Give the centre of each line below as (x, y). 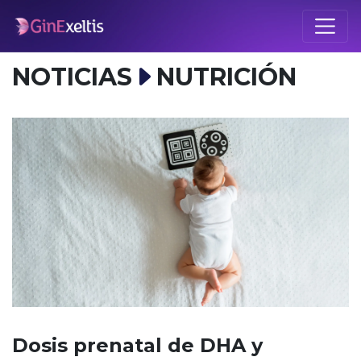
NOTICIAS (72, 77)
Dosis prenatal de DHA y (137, 346)
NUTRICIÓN (226, 77)
